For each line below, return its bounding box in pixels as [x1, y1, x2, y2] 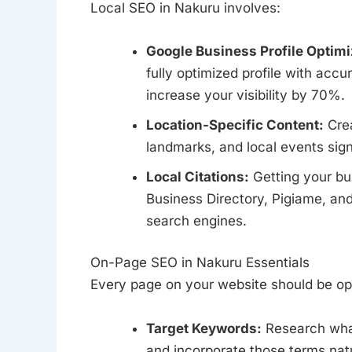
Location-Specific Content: [145, 116, 324, 133]
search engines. [145, 212, 247, 229]
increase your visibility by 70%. [145, 86, 345, 103]
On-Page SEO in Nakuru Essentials [90, 255, 310, 271]
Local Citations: [145, 168, 249, 185]
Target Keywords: [145, 320, 262, 336]
